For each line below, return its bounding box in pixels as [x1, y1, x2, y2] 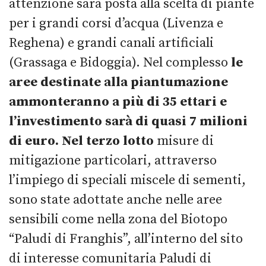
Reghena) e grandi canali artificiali [9, 34, 214, 51]
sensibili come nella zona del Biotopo [9, 211, 227, 227]
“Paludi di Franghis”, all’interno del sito [9, 230, 243, 247]
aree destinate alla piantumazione [9, 74, 228, 90]
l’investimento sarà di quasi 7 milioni [9, 113, 248, 129]
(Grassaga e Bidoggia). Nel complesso [9, 54, 231, 71]
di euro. [9, 132, 59, 149]
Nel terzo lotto [62, 132, 154, 149]
